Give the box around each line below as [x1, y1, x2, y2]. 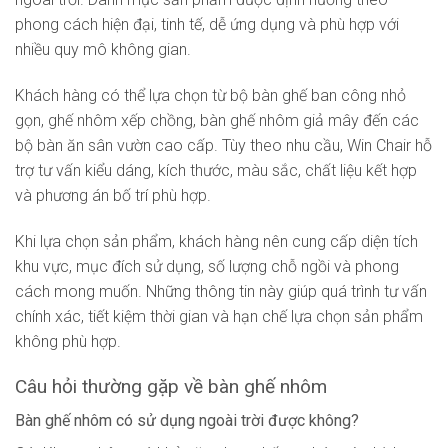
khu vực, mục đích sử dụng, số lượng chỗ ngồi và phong [15, 256, 399, 276]
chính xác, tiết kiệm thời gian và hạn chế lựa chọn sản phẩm [15, 306, 423, 326]
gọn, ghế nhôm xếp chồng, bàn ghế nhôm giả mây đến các [15, 111, 419, 131]
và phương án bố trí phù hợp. [15, 186, 211, 206]
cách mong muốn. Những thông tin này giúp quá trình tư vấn [15, 281, 427, 301]
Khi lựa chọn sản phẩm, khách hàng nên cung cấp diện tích [15, 231, 418, 251]
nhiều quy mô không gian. [15, 40, 191, 60]
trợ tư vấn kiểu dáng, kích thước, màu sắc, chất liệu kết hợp [15, 161, 417, 181]
